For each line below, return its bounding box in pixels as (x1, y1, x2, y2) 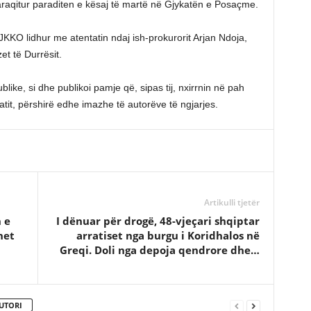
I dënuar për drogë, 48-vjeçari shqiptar (56, 214, 260, 228)
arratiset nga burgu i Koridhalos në (76, 228, 260, 242)
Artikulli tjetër (203, 196, 260, 208)
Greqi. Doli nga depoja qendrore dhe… (59, 243, 260, 257)
